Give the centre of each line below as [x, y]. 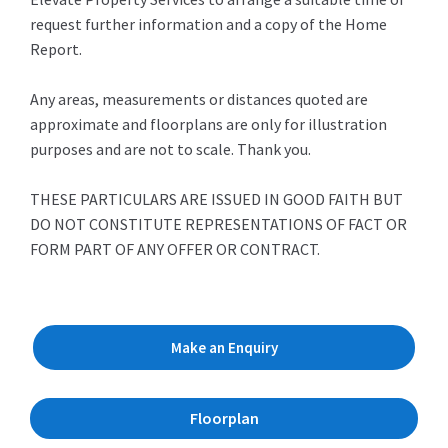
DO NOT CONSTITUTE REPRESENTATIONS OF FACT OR [218, 223]
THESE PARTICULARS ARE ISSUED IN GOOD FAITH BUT [216, 198]
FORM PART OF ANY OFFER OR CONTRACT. [175, 248]
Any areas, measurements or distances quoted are [199, 98]
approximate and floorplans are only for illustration [208, 123]
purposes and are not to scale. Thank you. [170, 148]
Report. [56, 48]
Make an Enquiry [224, 347]
